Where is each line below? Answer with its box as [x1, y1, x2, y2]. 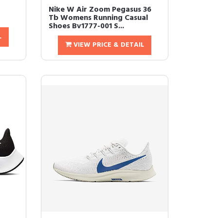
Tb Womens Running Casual [48, 12, 148, 24]
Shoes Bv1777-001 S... [48, 20, 124, 33]
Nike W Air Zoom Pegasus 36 [48, 3, 151, 16]
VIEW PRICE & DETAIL [71, 39, 144, 51]
